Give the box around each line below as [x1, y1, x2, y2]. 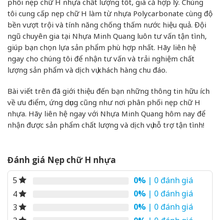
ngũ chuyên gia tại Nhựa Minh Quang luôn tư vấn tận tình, [7, 31, 207, 41]
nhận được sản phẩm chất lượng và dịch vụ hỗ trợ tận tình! [7, 119, 204, 130]
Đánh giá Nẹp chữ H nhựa [7, 154, 116, 166]
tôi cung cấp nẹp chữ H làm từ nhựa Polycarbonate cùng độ [7, 8, 213, 19]
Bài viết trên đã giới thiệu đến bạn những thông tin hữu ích [7, 85, 210, 96]
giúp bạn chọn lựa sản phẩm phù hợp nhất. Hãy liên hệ [7, 42, 196, 53]
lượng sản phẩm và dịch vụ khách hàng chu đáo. [7, 65, 167, 75]
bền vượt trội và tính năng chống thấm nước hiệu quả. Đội [7, 20, 206, 30]
